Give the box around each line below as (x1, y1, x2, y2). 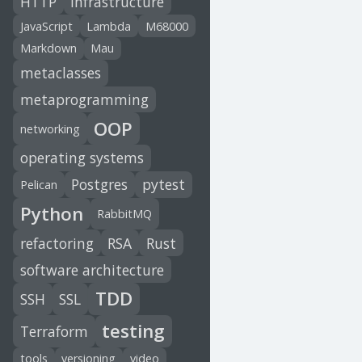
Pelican (19, 176, 57, 192)
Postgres (71, 175, 128, 195)
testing (102, 318, 166, 344)
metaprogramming (19, 89, 149, 109)
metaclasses (19, 63, 101, 83)
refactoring (19, 233, 94, 253)
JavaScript (19, 18, 73, 34)
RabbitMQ (97, 206, 153, 222)
